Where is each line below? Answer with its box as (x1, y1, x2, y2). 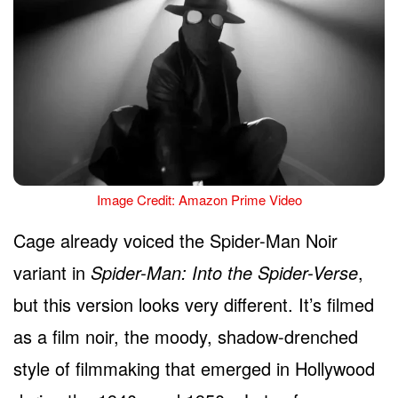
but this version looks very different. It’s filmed (13, 291, 374, 317)
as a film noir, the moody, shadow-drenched (13, 322, 358, 349)
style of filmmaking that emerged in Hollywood (13, 354, 375, 381)
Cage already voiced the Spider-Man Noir (13, 227, 338, 253)
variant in (13, 259, 91, 285)
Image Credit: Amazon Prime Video (96, 189, 302, 209)
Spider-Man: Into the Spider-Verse (91, 259, 358, 285)
